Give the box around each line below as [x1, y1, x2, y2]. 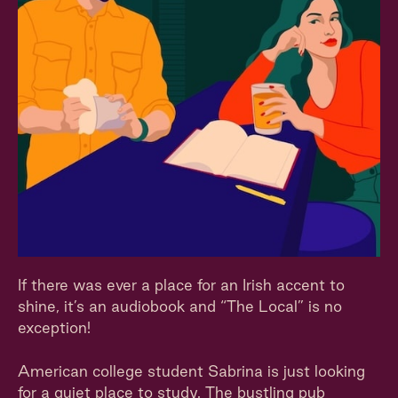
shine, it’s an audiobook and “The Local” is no [18, 298, 342, 314]
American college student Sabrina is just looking [18, 362, 365, 379]
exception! [18, 319, 91, 336]
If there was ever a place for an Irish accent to [18, 276, 345, 293]
